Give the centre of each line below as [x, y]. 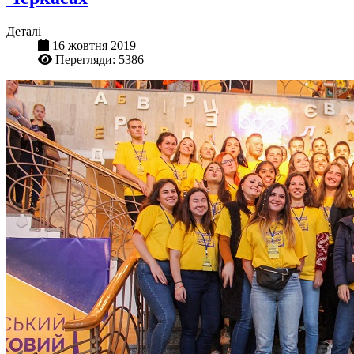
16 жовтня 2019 [94, 45]
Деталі [24, 31]
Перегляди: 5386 [100, 59]
